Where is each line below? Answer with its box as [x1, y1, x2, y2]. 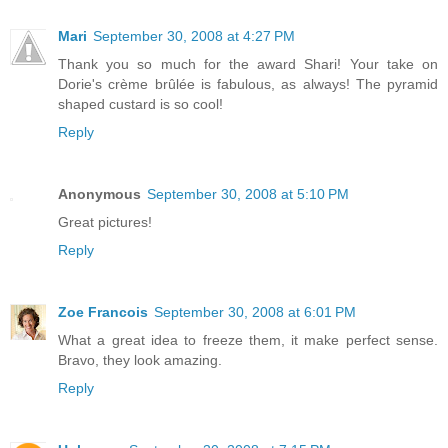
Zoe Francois [58, 303, 148, 320]
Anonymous [58, 185, 141, 202]
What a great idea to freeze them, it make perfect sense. [58, 331, 438, 348]
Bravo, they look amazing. [58, 351, 222, 368]
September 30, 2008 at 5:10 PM [147, 185, 349, 202]
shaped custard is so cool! [58, 95, 223, 112]
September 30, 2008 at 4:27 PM [93, 27, 295, 44]
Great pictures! [58, 213, 152, 230]
